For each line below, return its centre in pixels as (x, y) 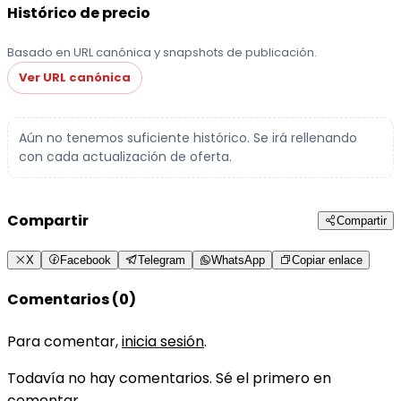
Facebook (85, 260)
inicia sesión (163, 341)
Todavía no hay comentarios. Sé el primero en (169, 378)
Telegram (162, 260)
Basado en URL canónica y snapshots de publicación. (162, 52)
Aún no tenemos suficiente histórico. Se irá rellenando (188, 137)
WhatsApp (238, 260)
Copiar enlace (327, 260)
